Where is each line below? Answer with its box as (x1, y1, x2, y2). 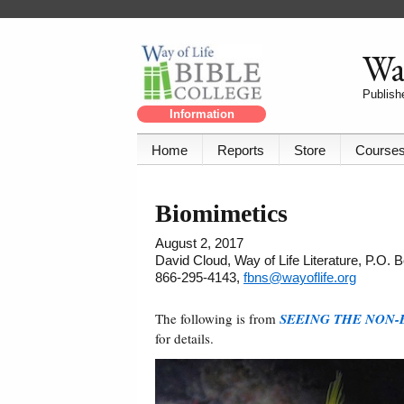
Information (169, 107, 234, 122)
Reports (217, 142, 264, 159)
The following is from (155, 309, 280, 328)
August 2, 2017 (155, 235, 243, 252)
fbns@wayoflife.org (243, 270, 356, 286)
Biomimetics (155, 199, 288, 228)
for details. (155, 329, 214, 348)
